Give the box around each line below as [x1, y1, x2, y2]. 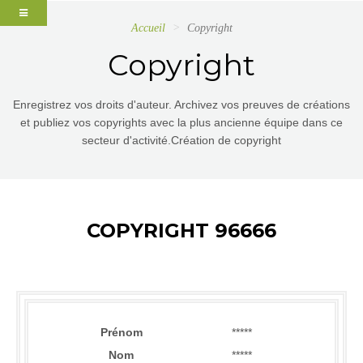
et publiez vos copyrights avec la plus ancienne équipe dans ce [20, 116, 343, 129]
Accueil [130, 22, 165, 34]
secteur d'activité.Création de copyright [82, 134, 281, 147]
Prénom [100, 326, 143, 339]
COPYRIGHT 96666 [87, 219, 276, 242]
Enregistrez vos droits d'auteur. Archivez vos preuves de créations [13, 98, 350, 111]
